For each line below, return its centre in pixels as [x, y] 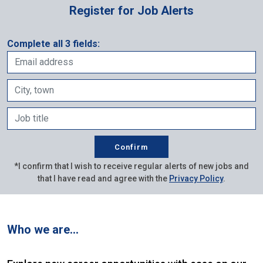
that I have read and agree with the [103, 178]
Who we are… [43, 230]
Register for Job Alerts [131, 11]
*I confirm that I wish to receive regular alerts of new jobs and [131, 166]
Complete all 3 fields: [53, 44]
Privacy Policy [196, 178]
